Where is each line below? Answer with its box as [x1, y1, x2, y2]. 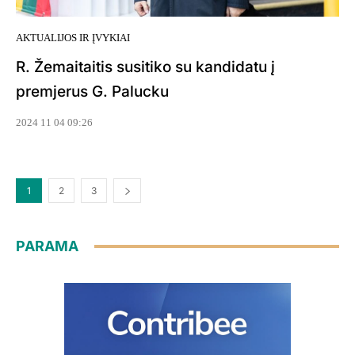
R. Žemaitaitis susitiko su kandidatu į [16, 58, 275, 77]
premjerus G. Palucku [16, 82, 169, 101]
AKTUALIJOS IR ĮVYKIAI [16, 32, 130, 44]
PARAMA [16, 238, 78, 255]
